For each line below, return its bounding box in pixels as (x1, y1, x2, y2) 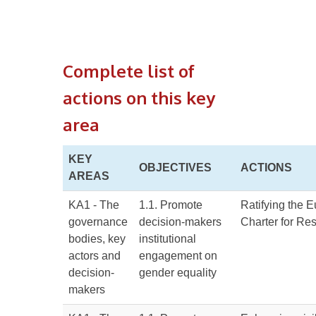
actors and (68, 250, 121, 262)
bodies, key (68, 233, 126, 245)
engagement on (139, 250, 217, 262)
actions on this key (63, 87, 215, 109)
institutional (139, 233, 196, 245)
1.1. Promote (139, 199, 202, 211)
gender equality (139, 267, 217, 279)
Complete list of (63, 60, 195, 82)
